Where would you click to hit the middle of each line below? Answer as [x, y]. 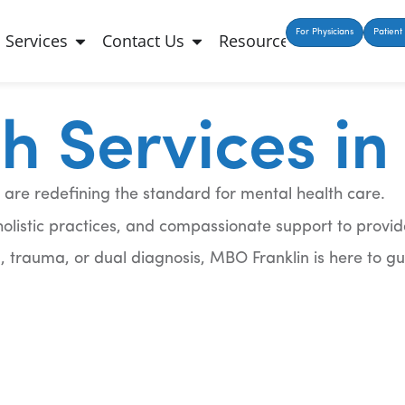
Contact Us [144, 41]
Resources [259, 41]
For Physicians [324, 32]
